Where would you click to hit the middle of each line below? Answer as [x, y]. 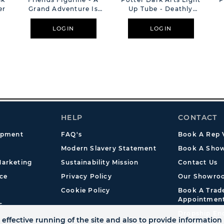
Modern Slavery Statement [109, 148]
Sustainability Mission [100, 162]
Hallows [161, 18]
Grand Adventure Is [63, 9]
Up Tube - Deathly [161, 9]
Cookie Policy [86, 190]
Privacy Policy [86, 176]
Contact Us [198, 162]
